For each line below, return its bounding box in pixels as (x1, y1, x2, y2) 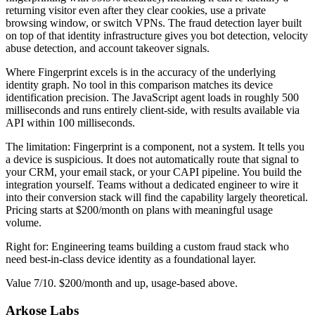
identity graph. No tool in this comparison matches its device (6, 79, 273, 91)
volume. (6, 217, 41, 229)
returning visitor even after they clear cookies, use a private (6, 4, 266, 17)
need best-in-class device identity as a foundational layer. (6, 253, 256, 266)
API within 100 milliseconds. (6, 117, 135, 129)
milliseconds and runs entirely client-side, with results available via (6, 104, 300, 117)
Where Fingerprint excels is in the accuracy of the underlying (6, 66, 276, 79)
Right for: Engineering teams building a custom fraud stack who (6, 240, 289, 253)
